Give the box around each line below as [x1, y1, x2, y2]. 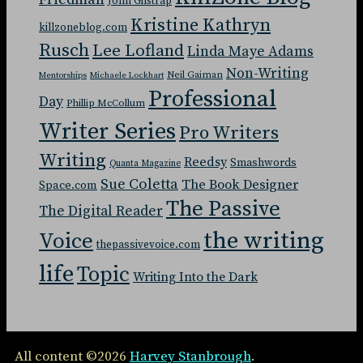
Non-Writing [226, 64, 309, 83]
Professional [148, 84, 276, 114]
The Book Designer [181, 176, 298, 194]
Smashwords [230, 155, 297, 170]
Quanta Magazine [109, 157, 181, 169]
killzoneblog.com [39, 20, 127, 35]
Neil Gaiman [167, 68, 223, 81]
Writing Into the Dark [133, 268, 258, 285]
